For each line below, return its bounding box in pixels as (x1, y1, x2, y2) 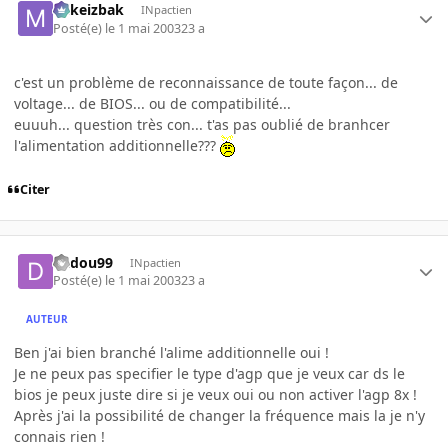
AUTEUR (26, 311, 69, 326)
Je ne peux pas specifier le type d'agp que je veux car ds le (14, 364, 405, 384)
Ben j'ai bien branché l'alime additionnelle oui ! (14, 343, 329, 363)
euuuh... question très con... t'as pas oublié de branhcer (14, 114, 390, 134)
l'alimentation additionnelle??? (14, 135, 220, 155)
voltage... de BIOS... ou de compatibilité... (14, 93, 291, 113)
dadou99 (53, 253, 114, 273)
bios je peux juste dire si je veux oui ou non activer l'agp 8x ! (14, 385, 417, 405)
